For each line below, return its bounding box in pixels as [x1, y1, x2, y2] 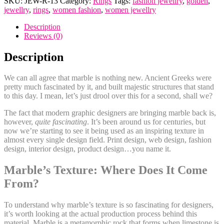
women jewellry [105, 5, 156, 14]
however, [4, 117, 35, 126]
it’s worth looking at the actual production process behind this [4, 209, 197, 218]
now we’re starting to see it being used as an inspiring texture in [4, 126, 204, 135]
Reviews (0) [24, 31, 62, 40]
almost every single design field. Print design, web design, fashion [4, 135, 211, 144]
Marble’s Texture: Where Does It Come [4, 163, 207, 177]
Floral [3, 10, 22, 19]
